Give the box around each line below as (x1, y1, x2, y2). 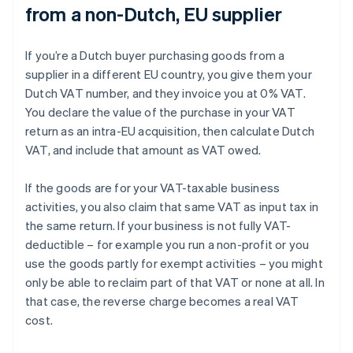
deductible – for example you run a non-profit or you (25, 236, 310, 253)
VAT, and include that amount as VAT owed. (25, 142, 262, 158)
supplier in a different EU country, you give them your (25, 66, 312, 83)
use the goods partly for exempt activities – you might (25, 255, 323, 272)
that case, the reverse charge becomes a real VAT (25, 293, 299, 310)
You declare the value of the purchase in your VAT (25, 104, 295, 121)
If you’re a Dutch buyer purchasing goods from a (25, 47, 285, 64)
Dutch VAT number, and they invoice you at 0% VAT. (25, 85, 306, 102)
